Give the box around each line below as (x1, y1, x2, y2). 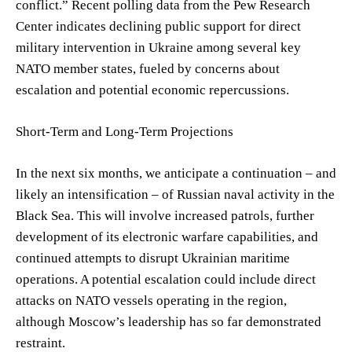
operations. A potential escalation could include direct (16, 271, 316, 287)
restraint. (16, 335, 65, 350)
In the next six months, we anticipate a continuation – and (16, 165, 336, 181)
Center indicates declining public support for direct (16, 18, 301, 34)
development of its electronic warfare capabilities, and (16, 229, 318, 244)
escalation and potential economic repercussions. (16, 82, 289, 97)
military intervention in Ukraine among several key (16, 39, 301, 55)
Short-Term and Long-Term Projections (16, 123, 233, 139)
